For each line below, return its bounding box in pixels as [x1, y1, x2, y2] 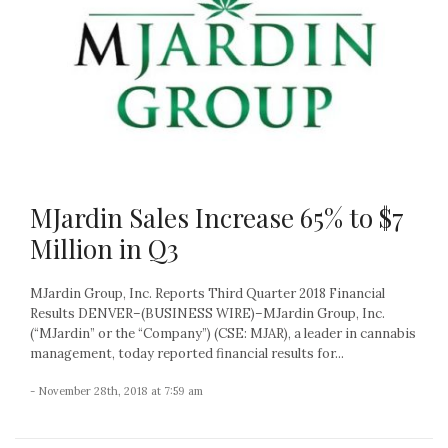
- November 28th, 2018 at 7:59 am [30, 383, 203, 398]
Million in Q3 [30, 230, 179, 266]
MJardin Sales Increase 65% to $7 [30, 199, 404, 235]
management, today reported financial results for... [30, 344, 344, 362]
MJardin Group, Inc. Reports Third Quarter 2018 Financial [30, 284, 385, 302]
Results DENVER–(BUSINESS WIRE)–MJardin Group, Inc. [30, 304, 385, 322]
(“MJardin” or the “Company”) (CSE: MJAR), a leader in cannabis [30, 324, 416, 342]
